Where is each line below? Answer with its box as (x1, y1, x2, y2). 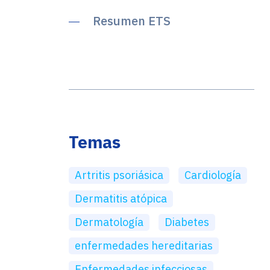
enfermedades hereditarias (75, 239, 213, 253)
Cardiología (184, 168, 241, 182)
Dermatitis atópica (75, 192, 167, 206)
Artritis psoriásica (75, 168, 163, 182)
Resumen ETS (93, 13, 171, 29)
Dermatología (75, 215, 143, 229)
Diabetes (165, 215, 209, 229)
